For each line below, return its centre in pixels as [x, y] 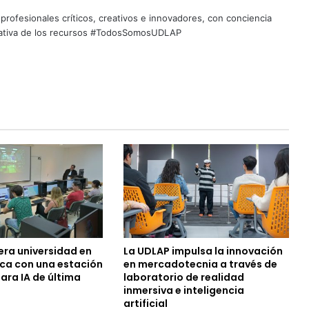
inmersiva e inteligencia [183, 290]
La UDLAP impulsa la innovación [203, 251]
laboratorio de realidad [183, 277]
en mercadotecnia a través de [200, 264]
